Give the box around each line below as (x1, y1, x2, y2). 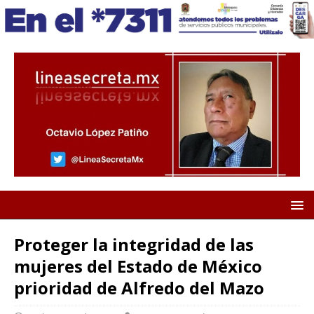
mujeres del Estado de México (14, 254, 262, 278)
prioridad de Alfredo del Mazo (14, 276, 264, 300)
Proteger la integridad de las (14, 233, 254, 257)
